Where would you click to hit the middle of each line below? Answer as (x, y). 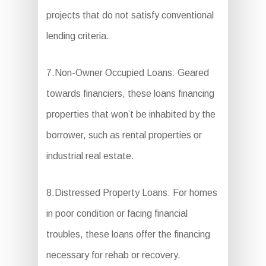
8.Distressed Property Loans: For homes (132, 193)
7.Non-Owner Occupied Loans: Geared (127, 73)
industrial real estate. (90, 156)
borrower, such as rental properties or (124, 135)
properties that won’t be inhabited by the (131, 115)
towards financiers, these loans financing (130, 94)
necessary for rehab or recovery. (113, 255)
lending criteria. (77, 36)
